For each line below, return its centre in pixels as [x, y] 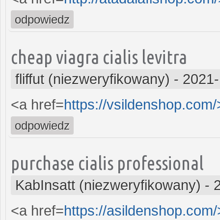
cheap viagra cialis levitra [99, 56]
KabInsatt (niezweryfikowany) [108, 185]
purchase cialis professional [107, 163]
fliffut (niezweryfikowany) [93, 79]
